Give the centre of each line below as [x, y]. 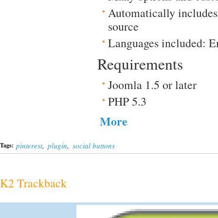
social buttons [94, 145]
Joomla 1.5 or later [152, 85]
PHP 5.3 [127, 101]
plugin [57, 145]
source [123, 26]
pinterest [29, 145]
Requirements [140, 64]
